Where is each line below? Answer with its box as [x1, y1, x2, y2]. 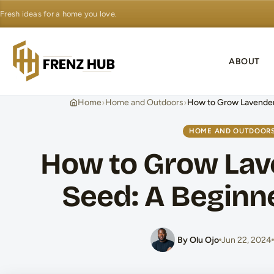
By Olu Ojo [177, 234, 219, 245]
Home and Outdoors [105, 97, 183, 108]
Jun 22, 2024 [221, 234, 272, 245]
